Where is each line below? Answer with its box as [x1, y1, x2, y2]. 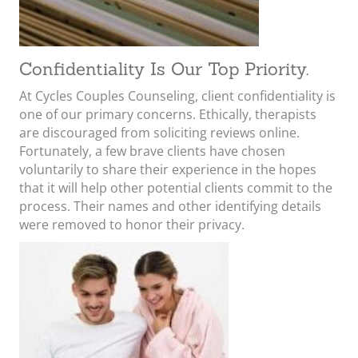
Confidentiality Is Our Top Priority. [19, 58, 308, 80]
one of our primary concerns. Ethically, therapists [19, 105, 316, 123]
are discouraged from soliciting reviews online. [19, 124, 300, 141]
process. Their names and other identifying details [19, 197, 321, 215]
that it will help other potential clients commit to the [19, 179, 332, 197]
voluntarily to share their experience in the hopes [19, 161, 316, 178]
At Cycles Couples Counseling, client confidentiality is [19, 87, 336, 105]
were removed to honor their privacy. [19, 216, 245, 233]
